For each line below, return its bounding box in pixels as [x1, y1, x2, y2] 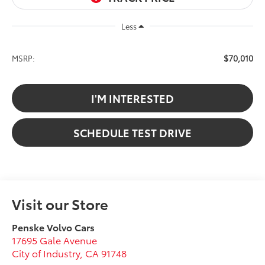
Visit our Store [12, 193, 109, 214]
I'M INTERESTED [91, 91, 174, 106]
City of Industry [12, 245, 80, 260]
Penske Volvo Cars [12, 219, 95, 234]
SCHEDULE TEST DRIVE [73, 125, 192, 141]
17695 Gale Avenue [12, 232, 98, 247]
